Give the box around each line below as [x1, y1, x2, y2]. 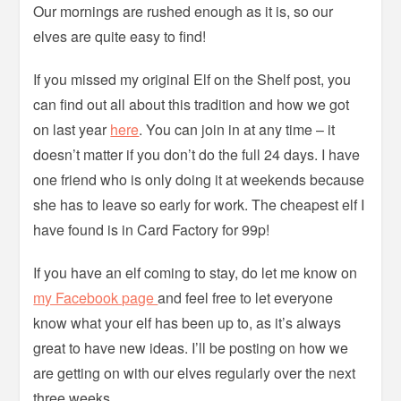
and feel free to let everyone [158, 287, 334, 308]
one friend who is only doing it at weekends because [33, 169, 365, 190]
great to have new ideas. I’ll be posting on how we [33, 337, 349, 358]
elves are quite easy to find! [33, 26, 207, 47]
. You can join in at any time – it [139, 119, 336, 140]
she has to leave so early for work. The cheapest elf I [33, 194, 365, 215]
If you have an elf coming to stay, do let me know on [33, 262, 358, 283]
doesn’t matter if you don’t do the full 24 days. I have [33, 144, 361, 165]
